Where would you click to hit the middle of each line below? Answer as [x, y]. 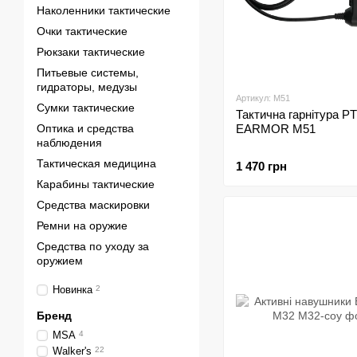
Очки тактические [82, 31]
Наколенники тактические [104, 10]
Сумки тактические [86, 108]
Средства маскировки [93, 205]
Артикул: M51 [263, 98]
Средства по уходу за [93, 246]
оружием [60, 261]
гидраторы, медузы [87, 87]
